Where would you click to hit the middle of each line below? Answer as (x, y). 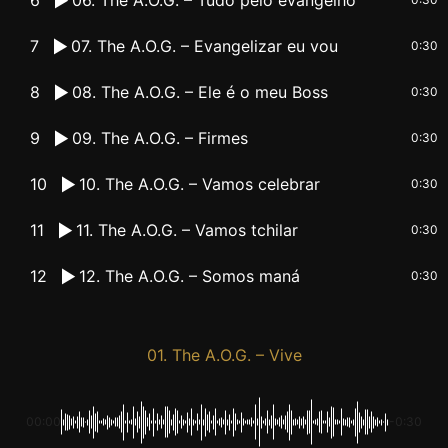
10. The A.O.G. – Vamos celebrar (200, 183)
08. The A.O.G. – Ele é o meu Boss (200, 91)
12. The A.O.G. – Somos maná (190, 275)
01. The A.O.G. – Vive (224, 354)
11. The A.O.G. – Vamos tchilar (187, 229)
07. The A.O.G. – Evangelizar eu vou (205, 45)
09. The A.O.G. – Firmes (160, 137)
